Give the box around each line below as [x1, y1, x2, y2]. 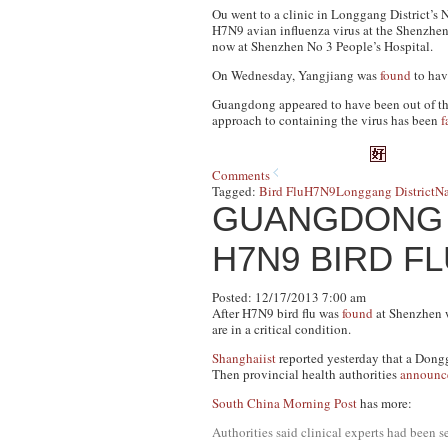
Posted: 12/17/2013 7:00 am [212, 288, 366, 306]
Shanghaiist [212, 349, 276, 367]
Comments [212, 166, 270, 184]
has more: [357, 394, 412, 412]
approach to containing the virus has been [212, 111, 441, 129]
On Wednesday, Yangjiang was [212, 66, 380, 84]
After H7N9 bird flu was [212, 304, 342, 322]
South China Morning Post [212, 394, 357, 412]
